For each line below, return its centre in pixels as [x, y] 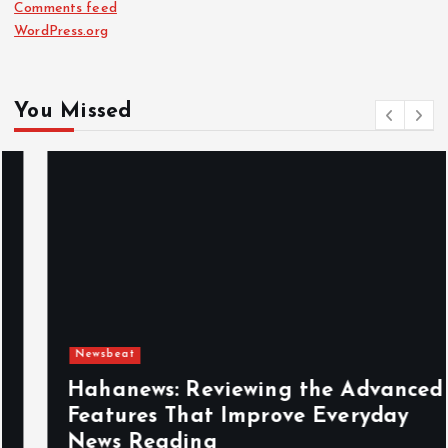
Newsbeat [71, 355]
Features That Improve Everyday [205, 416]
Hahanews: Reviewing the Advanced [222, 390]
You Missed [73, 112]
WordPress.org [61, 31]
